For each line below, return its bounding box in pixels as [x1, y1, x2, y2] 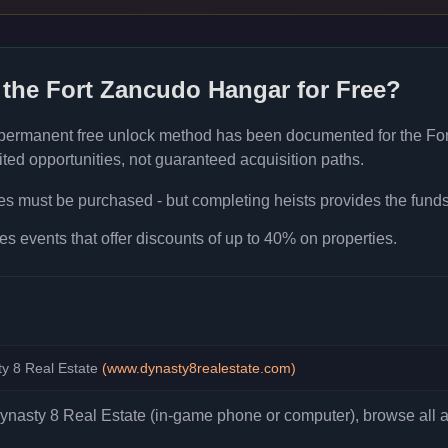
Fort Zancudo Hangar [46, 76, 290, 103]
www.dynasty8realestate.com [107, 360, 291, 376]
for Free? [290, 76, 401, 103]
